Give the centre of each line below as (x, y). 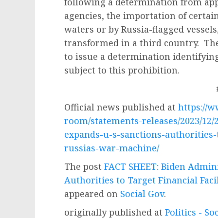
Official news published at (121, 107)
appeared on (92, 194)
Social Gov (142, 194)
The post (84, 166)
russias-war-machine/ (112, 148)
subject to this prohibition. (122, 70)
